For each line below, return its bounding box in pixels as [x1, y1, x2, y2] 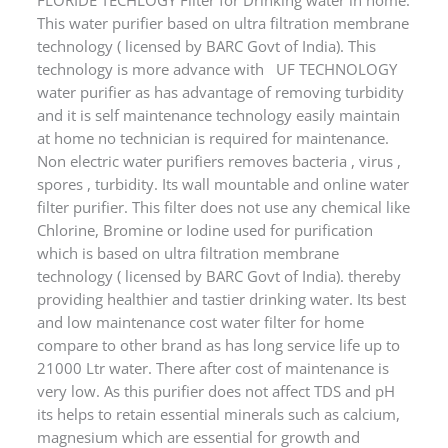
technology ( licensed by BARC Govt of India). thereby [37, 234, 402, 255]
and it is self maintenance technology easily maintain [37, 73, 401, 94]
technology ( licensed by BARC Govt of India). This [37, 4, 377, 25]
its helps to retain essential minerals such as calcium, [37, 372, 401, 393]
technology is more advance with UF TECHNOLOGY [37, 27, 398, 48]
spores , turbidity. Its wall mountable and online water [37, 142, 410, 163]
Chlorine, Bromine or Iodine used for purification [37, 188, 374, 209]
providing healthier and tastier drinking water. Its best [37, 257, 407, 278]
